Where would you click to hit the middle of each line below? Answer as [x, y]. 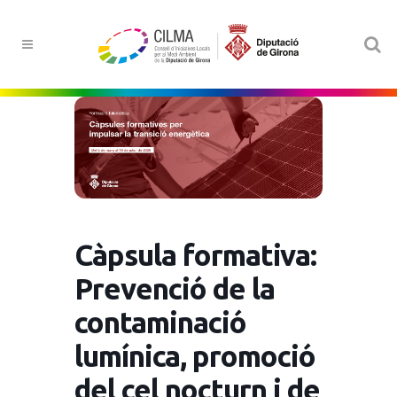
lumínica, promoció [195, 355]
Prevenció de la [175, 288]
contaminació [160, 322]
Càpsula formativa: [195, 254]
